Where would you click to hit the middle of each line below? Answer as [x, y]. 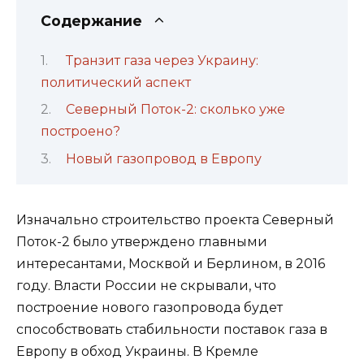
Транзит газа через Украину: [162, 60]
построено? [82, 132]
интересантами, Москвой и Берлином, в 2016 [171, 263]
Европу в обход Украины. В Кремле [137, 351]
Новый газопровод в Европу [163, 158]
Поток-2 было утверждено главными [142, 241]
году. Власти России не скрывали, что [146, 285]
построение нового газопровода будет [149, 307]
